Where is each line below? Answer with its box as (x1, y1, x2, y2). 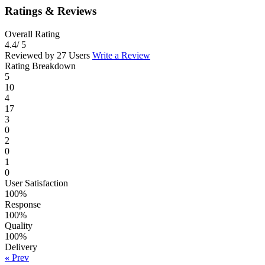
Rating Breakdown (5, 60, 76, 71)
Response (5, 199, 41, 209)
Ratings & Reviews (5, 5, 96, 17)
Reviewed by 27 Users (5, 50, 92, 60)
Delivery (5, 241, 37, 252)
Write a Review (92, 50, 150, 60)
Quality (5, 220, 33, 231)
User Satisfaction (5, 177, 68, 188)
